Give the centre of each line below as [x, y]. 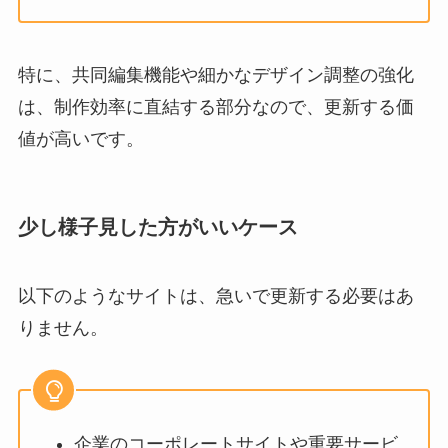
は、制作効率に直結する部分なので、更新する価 [215, 106]
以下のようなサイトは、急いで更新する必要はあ [215, 296]
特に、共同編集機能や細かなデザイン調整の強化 [215, 74]
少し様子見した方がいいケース [157, 226]
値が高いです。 [80, 138]
